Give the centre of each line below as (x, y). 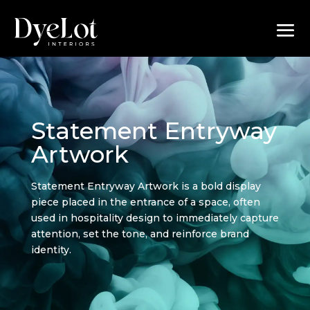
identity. (51, 249)
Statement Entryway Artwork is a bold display (146, 186)
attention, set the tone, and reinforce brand (140, 234)
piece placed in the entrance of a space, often (145, 202)
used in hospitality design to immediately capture (155, 218)
